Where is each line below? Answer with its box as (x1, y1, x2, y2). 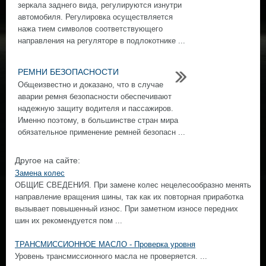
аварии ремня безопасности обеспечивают (18, 92, 172, 101)
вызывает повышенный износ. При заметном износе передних (15, 204, 238, 213)
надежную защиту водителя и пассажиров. (18, 104, 173, 113)
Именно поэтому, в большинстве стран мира (18, 116, 178, 125)
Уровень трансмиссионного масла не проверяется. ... (15, 252, 207, 261)
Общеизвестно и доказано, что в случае (18, 80, 163, 89)
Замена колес (15, 169, 65, 178)
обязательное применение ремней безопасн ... (18, 128, 185, 137)
